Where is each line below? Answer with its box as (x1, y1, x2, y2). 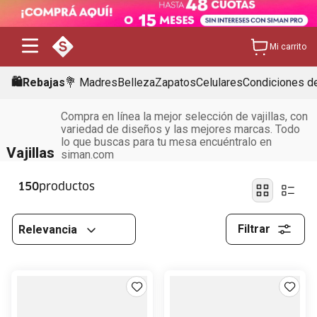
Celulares (196, 76, 243, 89)
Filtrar (238, 222, 271, 236)
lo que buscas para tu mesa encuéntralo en (60, 135, 272, 149)
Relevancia (18, 223, 77, 236)
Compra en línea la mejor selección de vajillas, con (60, 110, 308, 123)
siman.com (60, 148, 114, 161)
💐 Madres (65, 76, 117, 89)
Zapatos (155, 76, 196, 89)
